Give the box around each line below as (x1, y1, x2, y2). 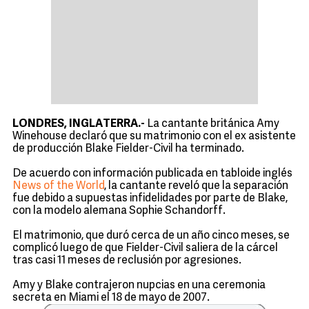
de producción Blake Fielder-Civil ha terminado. (12, 143, 244, 154)
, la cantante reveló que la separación (104, 181, 288, 192)
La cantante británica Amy (147, 119, 279, 130)
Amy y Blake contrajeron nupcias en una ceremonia (12, 280, 266, 291)
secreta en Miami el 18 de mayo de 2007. (12, 292, 210, 303)
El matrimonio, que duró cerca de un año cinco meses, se (12, 230, 290, 241)
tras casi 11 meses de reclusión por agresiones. (12, 255, 241, 266)
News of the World (12, 181, 104, 192)
